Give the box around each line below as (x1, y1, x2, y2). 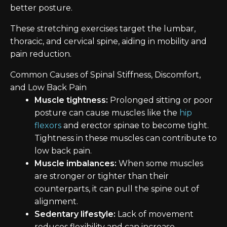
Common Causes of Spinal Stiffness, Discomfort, (10, 70, 201, 80)
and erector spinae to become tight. (61, 121, 209, 130)
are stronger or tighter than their (34, 171, 169, 181)
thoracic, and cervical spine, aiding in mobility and (10, 36, 207, 46)
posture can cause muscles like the (34, 108, 179, 118)
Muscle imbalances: (34, 159, 117, 168)
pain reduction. (10, 49, 71, 59)
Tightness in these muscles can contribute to (34, 133, 217, 143)
